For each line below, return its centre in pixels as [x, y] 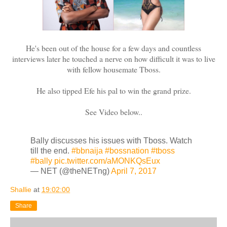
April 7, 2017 [134, 171]
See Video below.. [113, 111]
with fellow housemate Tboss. [113, 69]
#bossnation [127, 150]
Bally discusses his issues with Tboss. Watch [111, 140]
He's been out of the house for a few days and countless [113, 48]
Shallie [21, 190]
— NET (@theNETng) [71, 171]
